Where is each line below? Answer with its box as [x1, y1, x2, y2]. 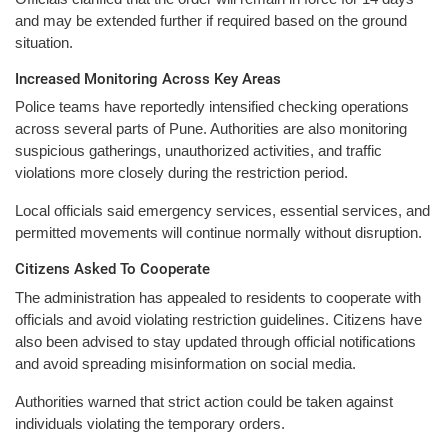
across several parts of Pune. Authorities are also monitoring [15, 120, 407, 138]
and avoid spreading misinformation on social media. [15, 354, 356, 372]
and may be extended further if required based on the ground [15, 11, 407, 29]
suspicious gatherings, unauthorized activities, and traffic [15, 142, 382, 160]
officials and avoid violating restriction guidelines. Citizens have [15, 310, 422, 328]
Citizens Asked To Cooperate [15, 260, 210, 279]
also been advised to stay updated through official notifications [15, 332, 416, 350]
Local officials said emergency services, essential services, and [15, 202, 430, 220]
